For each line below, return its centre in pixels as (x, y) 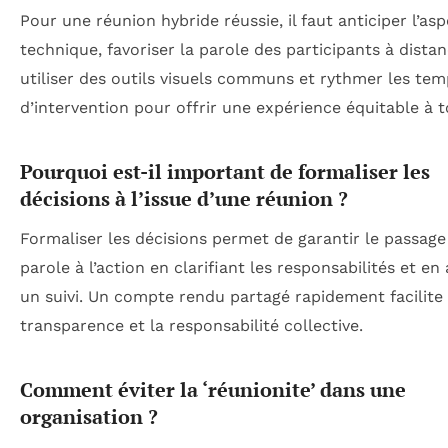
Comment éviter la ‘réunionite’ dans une (213, 389)
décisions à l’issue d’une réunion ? (184, 198)
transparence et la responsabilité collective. (191, 325)
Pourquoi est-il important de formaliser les (225, 171)
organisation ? (89, 416)
